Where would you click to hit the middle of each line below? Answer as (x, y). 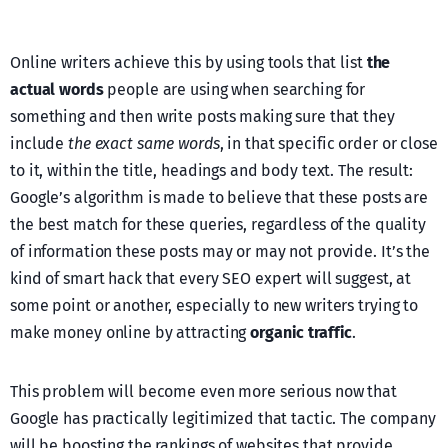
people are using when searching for (234, 90)
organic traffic (301, 333)
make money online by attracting (130, 333)
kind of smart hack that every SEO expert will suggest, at (211, 279)
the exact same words (144, 144)
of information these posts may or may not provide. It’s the (220, 252)
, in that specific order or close (328, 144)
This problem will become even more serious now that (203, 392)
